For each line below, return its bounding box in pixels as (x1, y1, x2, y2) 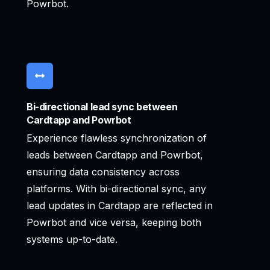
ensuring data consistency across (27, 166, 180, 178)
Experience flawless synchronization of (27, 132, 207, 145)
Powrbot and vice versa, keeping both (27, 216, 201, 229)
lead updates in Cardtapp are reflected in (27, 199, 213, 212)
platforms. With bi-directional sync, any (27, 183, 206, 195)
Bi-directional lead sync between (27, 101, 178, 113)
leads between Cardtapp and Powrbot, (27, 149, 203, 162)
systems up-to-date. (27, 233, 118, 246)
